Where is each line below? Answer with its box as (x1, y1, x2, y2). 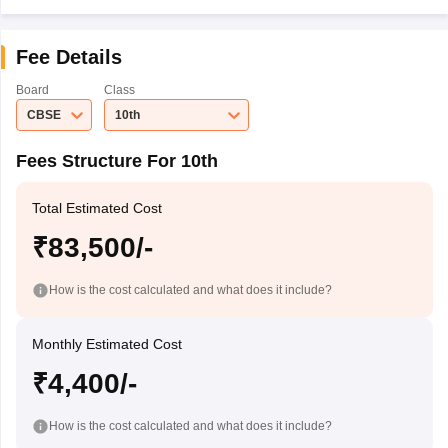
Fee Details (15, 46, 122, 68)
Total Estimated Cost (31, 200, 162, 216)
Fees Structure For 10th (15, 151, 218, 171)
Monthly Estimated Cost (31, 336, 182, 352)
